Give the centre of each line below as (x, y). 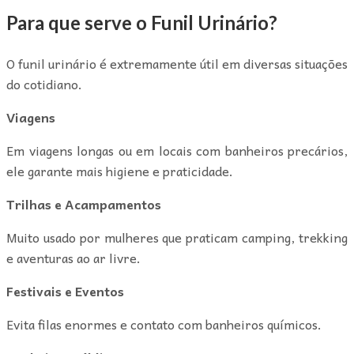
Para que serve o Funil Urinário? (142, 22)
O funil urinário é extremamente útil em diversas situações (177, 63)
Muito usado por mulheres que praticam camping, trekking (177, 237)
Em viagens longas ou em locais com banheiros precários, (177, 150)
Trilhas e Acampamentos (84, 203)
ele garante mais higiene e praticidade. (120, 170)
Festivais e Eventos (65, 290)
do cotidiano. (44, 83)
